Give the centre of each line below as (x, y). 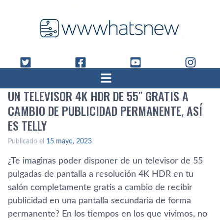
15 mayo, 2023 (69, 141)
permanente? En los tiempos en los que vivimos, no (108, 214)
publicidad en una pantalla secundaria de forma (99, 201)
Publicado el (27, 141)
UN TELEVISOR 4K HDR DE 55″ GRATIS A (98, 96)
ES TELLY (27, 125)
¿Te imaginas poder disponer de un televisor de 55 (105, 161)
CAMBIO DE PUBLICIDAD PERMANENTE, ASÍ (105, 110)
